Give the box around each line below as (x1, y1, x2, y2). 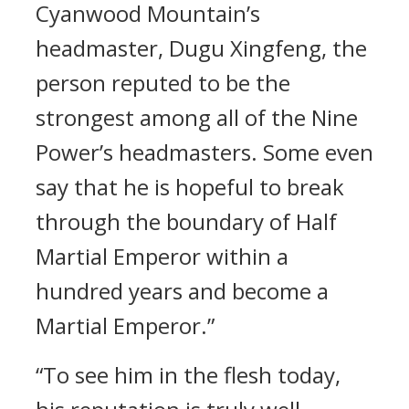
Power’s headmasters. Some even (36, 137, 373, 167)
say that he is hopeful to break (36, 172, 344, 202)
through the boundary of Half (36, 206, 337, 236)
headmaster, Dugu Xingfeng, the (36, 33, 367, 63)
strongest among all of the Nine (36, 102, 358, 132)
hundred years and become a (36, 276, 329, 306)
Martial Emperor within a (36, 241, 288, 271)
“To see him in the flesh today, (36, 360, 341, 390)
